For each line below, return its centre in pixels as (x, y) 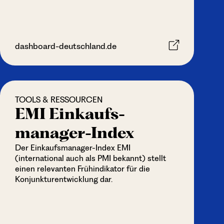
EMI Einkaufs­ (70, 114)
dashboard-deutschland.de (65, 46)
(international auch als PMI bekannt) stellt (90, 158)
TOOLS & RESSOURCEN (58, 100)
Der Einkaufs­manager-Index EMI (72, 148)
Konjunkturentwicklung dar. (63, 179)
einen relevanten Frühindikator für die (82, 169)
